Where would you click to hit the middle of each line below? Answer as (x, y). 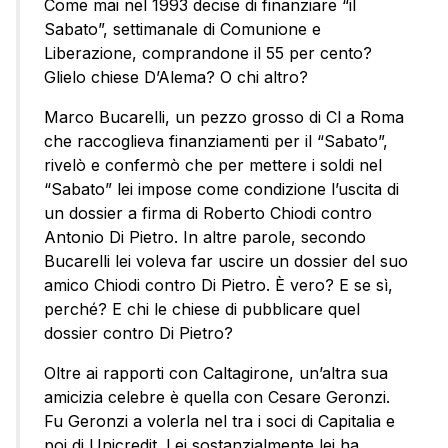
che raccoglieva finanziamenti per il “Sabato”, (216, 141)
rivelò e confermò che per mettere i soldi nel (213, 165)
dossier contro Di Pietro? (138, 333)
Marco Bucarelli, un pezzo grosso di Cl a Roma (224, 117)
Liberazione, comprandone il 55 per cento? (208, 53)
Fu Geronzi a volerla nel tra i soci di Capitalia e (219, 421)
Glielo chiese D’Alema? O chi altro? (176, 77)
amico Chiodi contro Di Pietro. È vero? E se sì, (218, 285)
